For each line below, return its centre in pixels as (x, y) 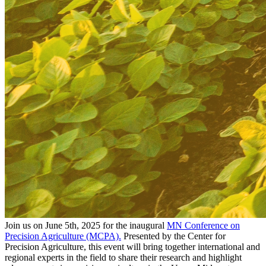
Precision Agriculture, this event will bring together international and (132, 246)
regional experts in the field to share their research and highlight (123, 257)
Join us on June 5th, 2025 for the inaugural (86, 225)
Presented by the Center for (173, 236)
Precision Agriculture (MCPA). (63, 236)
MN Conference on (203, 225)
